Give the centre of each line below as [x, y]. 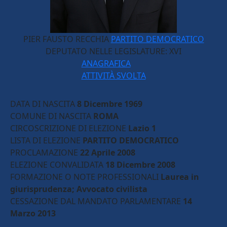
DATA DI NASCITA [43, 104]
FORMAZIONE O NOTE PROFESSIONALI [84, 177]
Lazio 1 [142, 128]
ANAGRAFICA [106, 64]
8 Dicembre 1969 [110, 104]
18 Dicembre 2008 [140, 165]
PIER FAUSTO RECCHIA [66, 39]
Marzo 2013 [33, 214]
